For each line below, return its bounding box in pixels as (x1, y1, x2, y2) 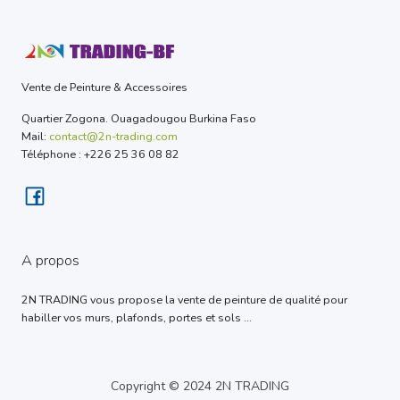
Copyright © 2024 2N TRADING (111, 377, 289, 395)
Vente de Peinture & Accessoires (21, 79, 187, 95)
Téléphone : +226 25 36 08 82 (21, 146, 179, 162)
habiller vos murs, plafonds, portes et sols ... (21, 309, 252, 325)
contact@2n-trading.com (49, 128, 178, 144)
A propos (21, 249, 79, 271)
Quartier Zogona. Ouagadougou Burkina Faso (21, 110, 256, 126)
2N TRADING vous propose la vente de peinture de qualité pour (21, 291, 347, 307)
